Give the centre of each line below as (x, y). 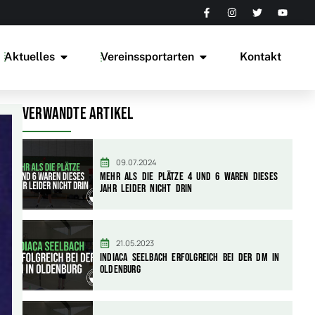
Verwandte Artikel (78, 114)
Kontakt (261, 57)
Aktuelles (30, 57)
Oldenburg (120, 270)
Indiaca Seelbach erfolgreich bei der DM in (190, 258)
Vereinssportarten (147, 57)
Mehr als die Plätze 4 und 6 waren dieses (189, 177)
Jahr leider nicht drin (146, 189)
